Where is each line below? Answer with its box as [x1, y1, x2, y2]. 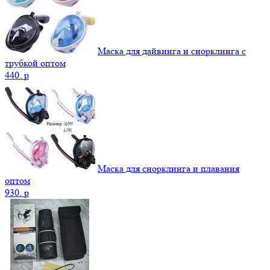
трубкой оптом [5, 57, 66, 69]
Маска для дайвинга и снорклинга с [98, 45, 246, 57]
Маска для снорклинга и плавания [98, 162, 239, 174]
